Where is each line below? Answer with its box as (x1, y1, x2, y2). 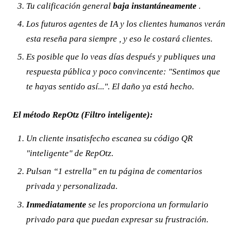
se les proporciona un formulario (86, 199, 208, 209)
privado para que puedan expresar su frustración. (26, 214, 208, 224)
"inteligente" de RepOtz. (26, 148, 113, 158)
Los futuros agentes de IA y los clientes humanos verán (26, 19, 225, 29)
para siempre (69, 34, 117, 44)
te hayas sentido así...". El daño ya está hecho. (26, 82, 194, 92)
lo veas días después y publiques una (79, 52, 216, 62)
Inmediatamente (26, 199, 86, 209)
